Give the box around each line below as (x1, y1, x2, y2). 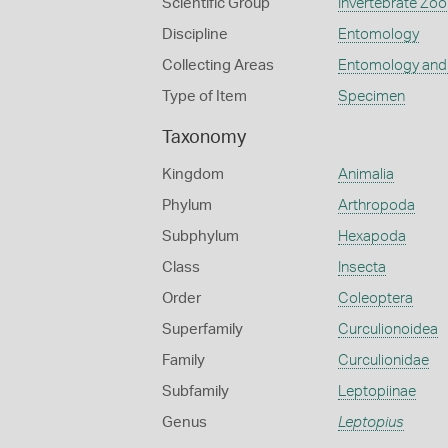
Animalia (337, 167, 394, 182)
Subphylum (162, 229, 239, 244)
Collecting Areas (162, 58, 274, 73)
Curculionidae (337, 353, 429, 368)
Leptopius (337, 415, 404, 430)
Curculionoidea (337, 322, 438, 337)
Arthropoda (337, 198, 415, 213)
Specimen (337, 89, 405, 104)
